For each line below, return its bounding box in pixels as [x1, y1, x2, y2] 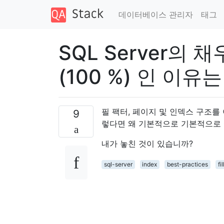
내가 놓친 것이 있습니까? [101, 138, 193, 148]
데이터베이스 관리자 [118, 9, 193, 19]
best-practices [166, 160, 208, 168]
